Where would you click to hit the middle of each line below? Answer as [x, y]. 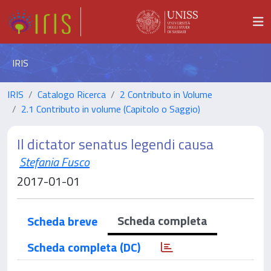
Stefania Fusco [54, 162]
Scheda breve [62, 221]
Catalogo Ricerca [72, 94]
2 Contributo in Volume [166, 94]
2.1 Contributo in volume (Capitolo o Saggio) [111, 109]
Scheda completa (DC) [84, 247]
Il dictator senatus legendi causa [115, 144]
